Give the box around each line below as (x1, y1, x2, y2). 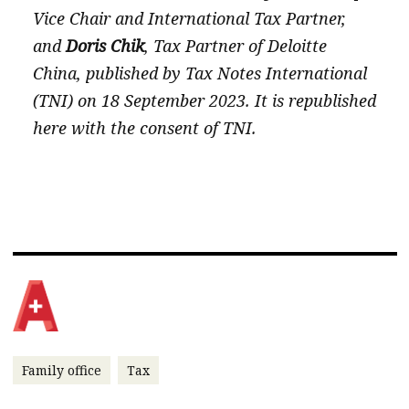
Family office (21, 362, 101, 380)
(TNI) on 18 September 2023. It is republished (32, 89, 376, 111)
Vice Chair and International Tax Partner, (32, 7, 346, 29)
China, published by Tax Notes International (32, 62, 367, 84)
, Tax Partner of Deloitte (143, 35, 327, 57)
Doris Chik (65, 35, 144, 57)
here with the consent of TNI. (32, 117, 257, 139)
